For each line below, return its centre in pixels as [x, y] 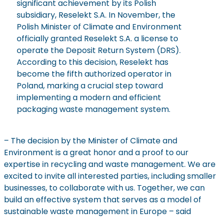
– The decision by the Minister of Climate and [90, 141]
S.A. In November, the [133, 15]
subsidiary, [37, 15]
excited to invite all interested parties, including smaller [110, 176]
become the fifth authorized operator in [94, 74]
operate [32, 51]
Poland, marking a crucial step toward [90, 86]
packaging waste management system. [93, 110]
